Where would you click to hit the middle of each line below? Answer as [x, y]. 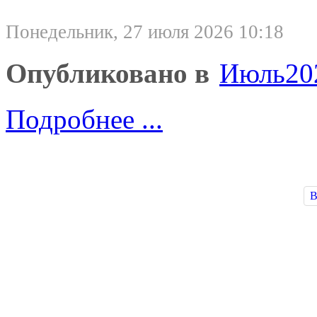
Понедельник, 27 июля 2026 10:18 [145, 31]
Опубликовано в [108, 73]
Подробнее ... [84, 119]
